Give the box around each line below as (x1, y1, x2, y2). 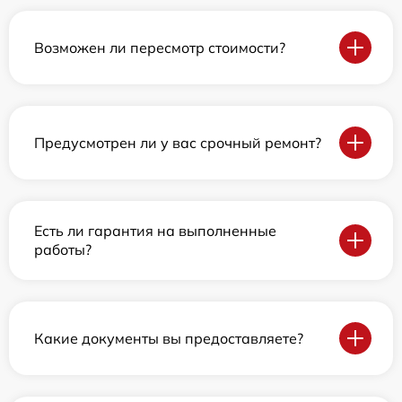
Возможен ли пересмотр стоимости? (34, 38, 285, 57)
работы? (34, 240, 92, 258)
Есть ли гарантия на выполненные (34, 222, 276, 240)
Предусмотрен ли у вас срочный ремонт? (34, 133, 321, 152)
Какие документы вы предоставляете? (34, 328, 303, 347)
